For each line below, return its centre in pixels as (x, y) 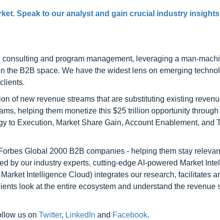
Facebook (130, 215)
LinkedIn (80, 215)
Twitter (50, 215)
